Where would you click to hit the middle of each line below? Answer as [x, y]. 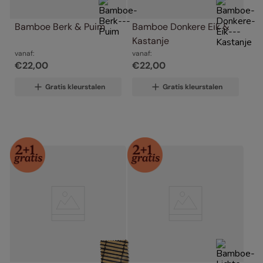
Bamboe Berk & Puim [60, 26]
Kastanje [151, 41]
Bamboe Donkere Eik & [181, 26]
